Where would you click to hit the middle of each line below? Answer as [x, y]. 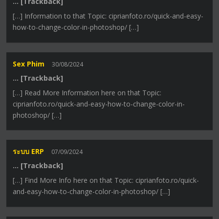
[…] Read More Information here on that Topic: [87, 92]
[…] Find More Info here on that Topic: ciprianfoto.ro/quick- [106, 180]
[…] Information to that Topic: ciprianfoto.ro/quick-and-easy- [108, 16]
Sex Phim [29, 64]
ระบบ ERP [29, 151]
